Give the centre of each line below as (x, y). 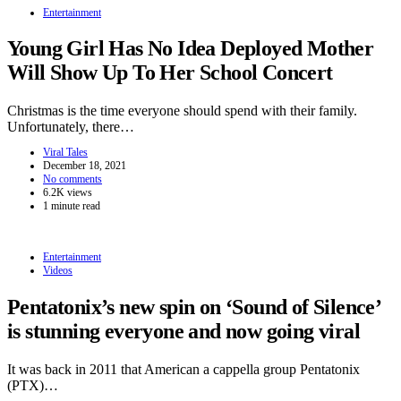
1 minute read (72, 206)
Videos (58, 271)
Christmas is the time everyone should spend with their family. (182, 111)
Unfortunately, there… (71, 127)
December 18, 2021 (85, 166)
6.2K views (68, 193)
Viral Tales (65, 153)
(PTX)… (33, 386)
